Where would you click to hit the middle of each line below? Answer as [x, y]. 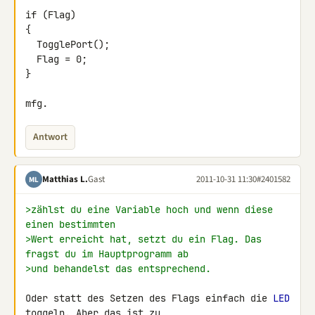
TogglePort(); [31, 44]
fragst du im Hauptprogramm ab [107, 254]
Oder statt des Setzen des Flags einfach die [149, 298]
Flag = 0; [31, 59]
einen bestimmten [70, 224]
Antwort [50, 137]
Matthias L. [65, 179]
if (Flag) [51, 15]
